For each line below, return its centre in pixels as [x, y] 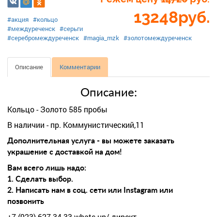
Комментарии [80, 67]
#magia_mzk [101, 38]
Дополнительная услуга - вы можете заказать [91, 141]
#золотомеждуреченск [158, 38]
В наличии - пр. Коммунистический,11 [76, 125]
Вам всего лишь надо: [47, 168]
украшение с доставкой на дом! [65, 152]
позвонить [26, 201]
